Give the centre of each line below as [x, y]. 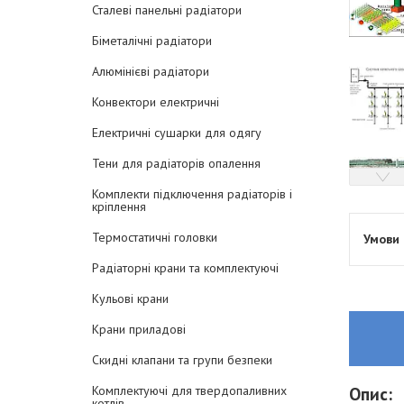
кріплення [119, 207]
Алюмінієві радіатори [151, 71]
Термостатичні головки [155, 237]
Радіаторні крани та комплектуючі [185, 268]
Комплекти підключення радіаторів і [192, 194]
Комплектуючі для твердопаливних [189, 390]
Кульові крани [130, 298]
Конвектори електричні [156, 102]
